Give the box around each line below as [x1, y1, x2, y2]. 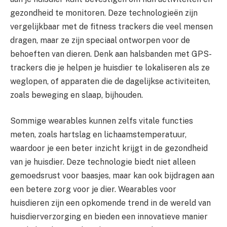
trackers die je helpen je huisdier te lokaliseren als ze [10, 62, 210, 72]
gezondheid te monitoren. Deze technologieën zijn [10, 8, 198, 18]
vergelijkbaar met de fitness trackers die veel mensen [10, 21, 213, 31]
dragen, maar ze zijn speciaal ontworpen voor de [10, 35, 190, 45]
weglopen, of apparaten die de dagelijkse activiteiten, [10, 76, 210, 86]
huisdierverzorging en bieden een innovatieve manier [10, 212, 208, 222]
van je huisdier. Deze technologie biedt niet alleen [10, 157, 196, 167]
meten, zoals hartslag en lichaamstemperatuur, [10, 130, 186, 140]
